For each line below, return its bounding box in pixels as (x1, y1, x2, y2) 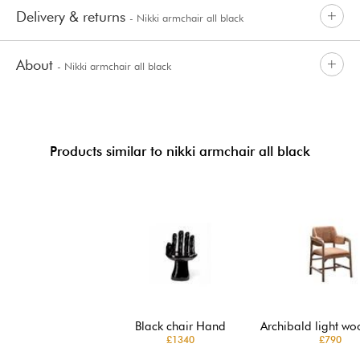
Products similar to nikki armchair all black (50, 142, 310, 159)
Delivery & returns (16, 7, 129, 25)
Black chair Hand (134, 318, 226, 333)
